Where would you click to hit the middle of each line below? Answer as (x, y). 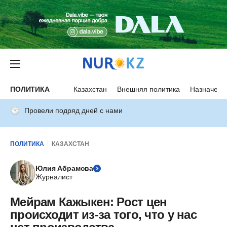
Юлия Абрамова (65, 168)
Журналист (54, 177)
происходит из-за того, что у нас (103, 215)
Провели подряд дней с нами (73, 110)
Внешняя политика (148, 89)
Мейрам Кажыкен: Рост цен (89, 202)
